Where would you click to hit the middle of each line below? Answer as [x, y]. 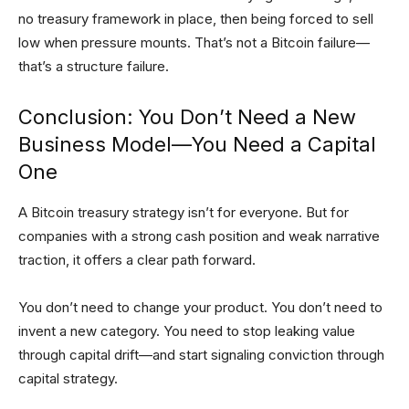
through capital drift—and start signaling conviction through [201, 354]
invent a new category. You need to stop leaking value [187, 330]
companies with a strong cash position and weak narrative [199, 236]
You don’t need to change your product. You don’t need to [200, 307]
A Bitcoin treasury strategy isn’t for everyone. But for [184, 212]
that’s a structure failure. [94, 66]
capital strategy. [68, 378]
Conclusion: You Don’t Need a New [187, 116]
